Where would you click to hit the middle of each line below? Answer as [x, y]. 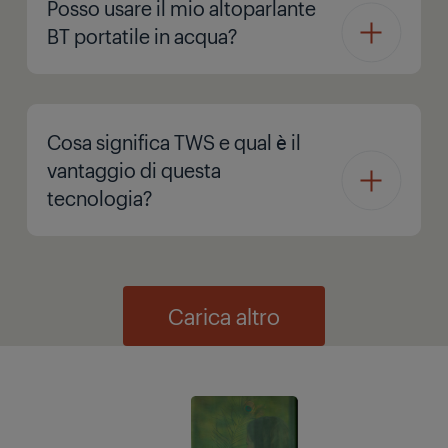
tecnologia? [99, 197]
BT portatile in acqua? [142, 35]
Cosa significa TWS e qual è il [174, 141]
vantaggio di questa [134, 169]
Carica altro [224, 315]
